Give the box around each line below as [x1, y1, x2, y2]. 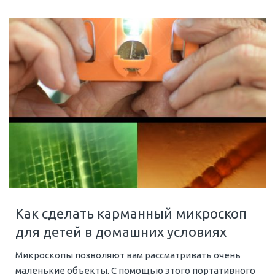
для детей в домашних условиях [15, 223, 227, 239]
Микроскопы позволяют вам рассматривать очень [15, 249, 241, 260]
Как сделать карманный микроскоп [15, 205, 247, 221]
